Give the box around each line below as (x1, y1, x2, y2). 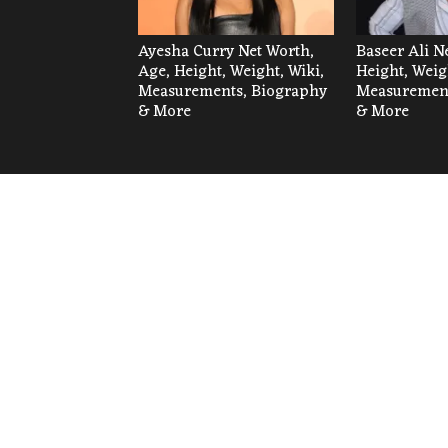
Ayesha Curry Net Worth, (138, 38, 314, 67)
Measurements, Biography (138, 78, 327, 107)
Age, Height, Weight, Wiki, (138, 58, 324, 87)
